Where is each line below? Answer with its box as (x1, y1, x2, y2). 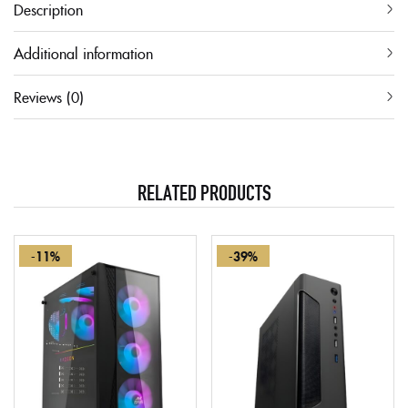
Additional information (14, 43, 153, 64)
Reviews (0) (14, 87, 84, 107)
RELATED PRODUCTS (137, 176, 271, 206)
